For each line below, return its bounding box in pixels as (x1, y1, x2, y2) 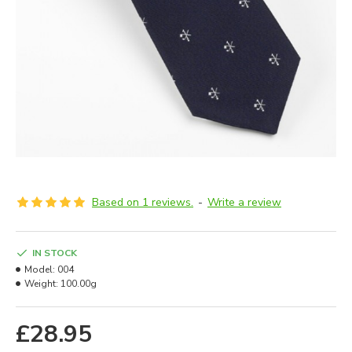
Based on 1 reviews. (92, 195, 193, 210)
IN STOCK (32, 247, 77, 259)
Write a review (207, 195, 281, 210)
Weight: (24, 277, 58, 290)
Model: (24, 263, 55, 276)
